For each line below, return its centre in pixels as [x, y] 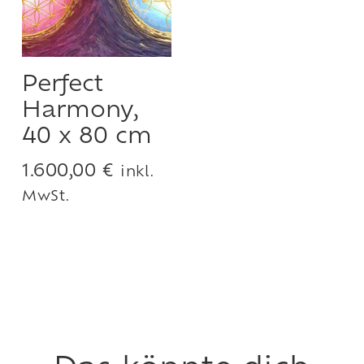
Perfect [63, 85]
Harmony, [80, 111]
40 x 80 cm [87, 137]
